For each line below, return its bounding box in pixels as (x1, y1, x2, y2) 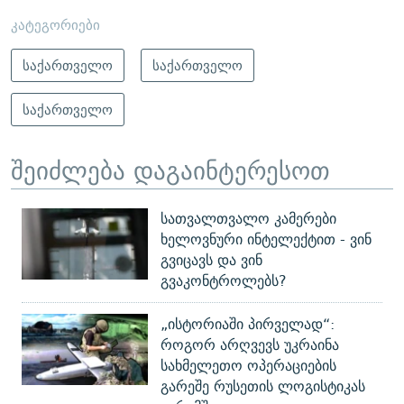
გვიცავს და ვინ (161, 248, 262, 273)
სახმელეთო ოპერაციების (161, 353, 336, 379)
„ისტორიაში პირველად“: (161, 312, 335, 337)
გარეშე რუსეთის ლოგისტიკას (161, 374, 365, 399)
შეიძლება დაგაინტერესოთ (11, 149, 330, 191)
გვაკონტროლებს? (161, 269, 287, 294)
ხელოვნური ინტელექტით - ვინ (161, 227, 372, 252)
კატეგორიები (11, 13, 100, 36)
